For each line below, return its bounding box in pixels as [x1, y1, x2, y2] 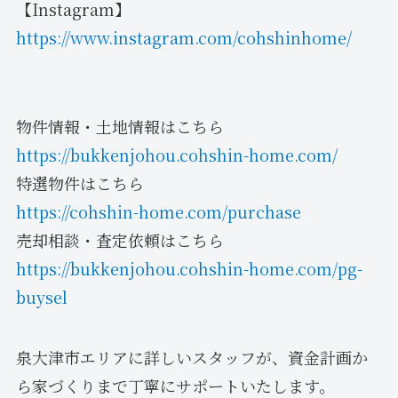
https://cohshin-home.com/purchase [15, 199, 301, 223]
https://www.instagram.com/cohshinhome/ [15, 26, 352, 49]
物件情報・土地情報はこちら [15, 114, 224, 138]
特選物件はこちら [15, 171, 144, 195]
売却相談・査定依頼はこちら [15, 227, 224, 251]
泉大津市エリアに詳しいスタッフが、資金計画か [15, 345, 368, 369]
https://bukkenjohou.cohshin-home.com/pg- [15, 256, 362, 280]
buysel [15, 284, 68, 308]
